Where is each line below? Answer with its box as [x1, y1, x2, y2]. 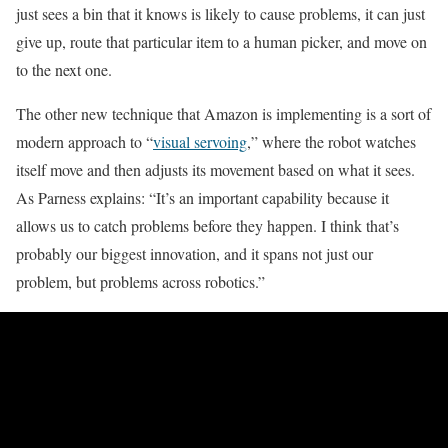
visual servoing [153, 130, 247, 152]
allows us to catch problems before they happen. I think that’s [16, 214, 399, 236]
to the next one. [16, 58, 112, 80]
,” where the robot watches [247, 130, 416, 152]
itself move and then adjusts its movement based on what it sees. [16, 158, 415, 180]
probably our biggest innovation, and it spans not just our [16, 242, 373, 264]
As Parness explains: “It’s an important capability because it [16, 186, 389, 208]
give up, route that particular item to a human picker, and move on [16, 30, 427, 52]
